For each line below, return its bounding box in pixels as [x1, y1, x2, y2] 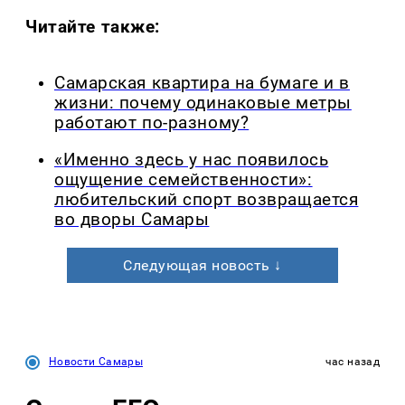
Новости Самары [49, 354, 144, 368]
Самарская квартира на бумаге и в [54, 72, 350, 93]
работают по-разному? [54, 112, 250, 133]
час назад [325, 354, 380, 368]
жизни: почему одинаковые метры [54, 92, 352, 113]
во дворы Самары [54, 209, 210, 230]
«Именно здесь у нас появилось [54, 149, 329, 170]
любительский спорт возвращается [54, 189, 359, 210]
